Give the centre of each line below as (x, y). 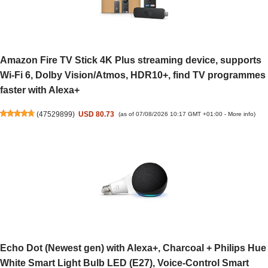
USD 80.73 (97, 114)
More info (240, 114)
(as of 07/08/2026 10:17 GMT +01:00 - (173, 114)
